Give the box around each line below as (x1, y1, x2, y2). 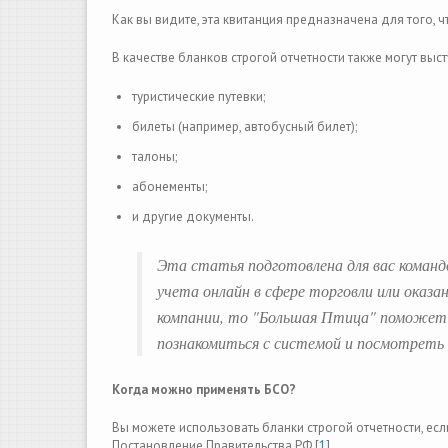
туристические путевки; (132, 88, 265, 105)
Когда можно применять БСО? (112, 381, 296, 398)
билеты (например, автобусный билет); (132, 118, 357, 135)
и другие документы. (132, 208, 254, 225)
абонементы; (132, 178, 207, 195)
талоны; (132, 148, 177, 165)
